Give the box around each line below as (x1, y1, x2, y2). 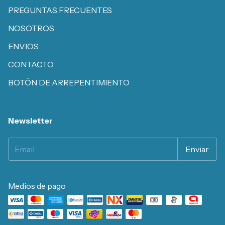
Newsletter (8, 116, 53, 126)
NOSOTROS (8, 23, 54, 34)
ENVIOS (8, 41, 39, 52)
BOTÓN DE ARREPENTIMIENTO (8, 77, 130, 88)
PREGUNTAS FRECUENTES (8, 5, 112, 16)
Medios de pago (8, 181, 66, 191)
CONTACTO (8, 59, 54, 70)
